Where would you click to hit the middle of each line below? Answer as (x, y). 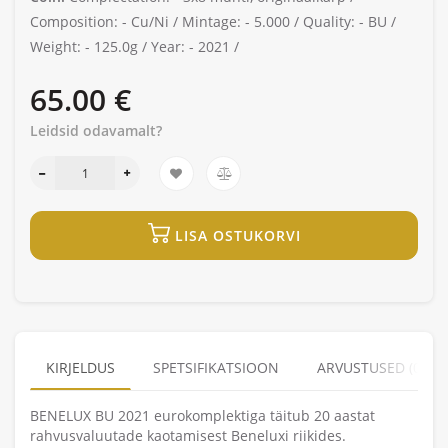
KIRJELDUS (80, 367)
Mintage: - (216, 21)
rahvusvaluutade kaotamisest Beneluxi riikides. (188, 435)
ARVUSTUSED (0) (371, 367)
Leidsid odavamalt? (96, 130)
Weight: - (60, 46)
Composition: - (78, 21)
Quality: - (333, 21)
